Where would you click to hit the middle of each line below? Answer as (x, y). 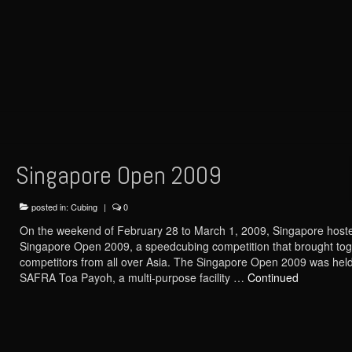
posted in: (49, 206)
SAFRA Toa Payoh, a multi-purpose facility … (133, 277)
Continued (273, 277)
